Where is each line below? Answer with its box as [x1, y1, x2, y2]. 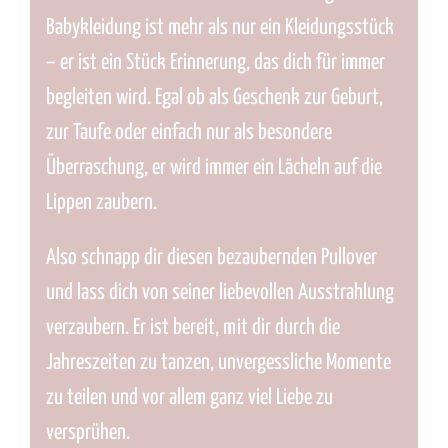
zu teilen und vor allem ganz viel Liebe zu [45, 387, 333, 410]
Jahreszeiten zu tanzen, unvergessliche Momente [45, 352, 391, 375]
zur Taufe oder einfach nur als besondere [45, 122, 332, 145]
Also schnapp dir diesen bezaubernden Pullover [45, 247, 377, 270]
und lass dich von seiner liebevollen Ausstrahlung [45, 282, 394, 305]
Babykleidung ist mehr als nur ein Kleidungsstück [45, 17, 394, 40]
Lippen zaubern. [45, 192, 157, 215]
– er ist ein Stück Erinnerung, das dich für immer [45, 52, 385, 75]
